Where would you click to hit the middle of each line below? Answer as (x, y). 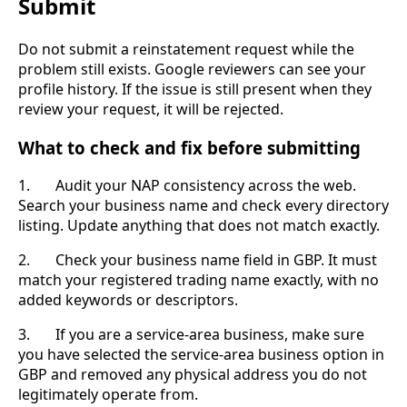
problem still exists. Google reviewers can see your (192, 69)
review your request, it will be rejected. (151, 109)
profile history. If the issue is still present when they (195, 89)
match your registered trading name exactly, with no (199, 280)
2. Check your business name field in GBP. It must (198, 260)
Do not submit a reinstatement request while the (186, 49)
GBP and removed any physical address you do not (193, 375)
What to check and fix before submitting (189, 147)
